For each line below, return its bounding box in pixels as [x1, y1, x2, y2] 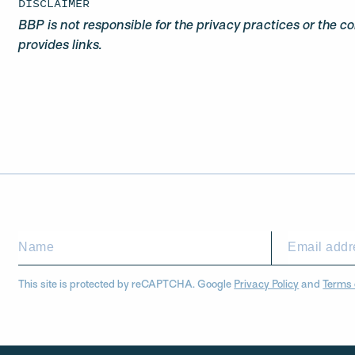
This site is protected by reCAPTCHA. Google [18, 280, 235, 290]
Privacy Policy [234, 280, 300, 290]
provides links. [18, 40, 103, 52]
